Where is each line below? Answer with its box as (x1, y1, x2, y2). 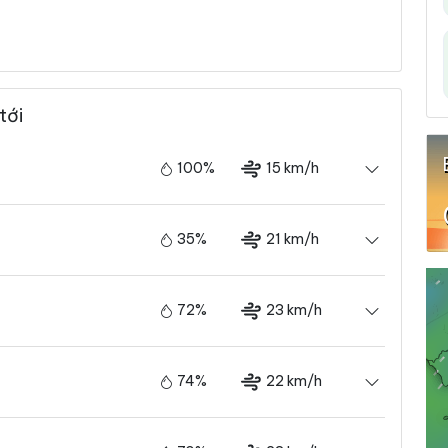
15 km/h (266, 158, 319, 177)
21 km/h (266, 229, 319, 248)
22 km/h (266, 371, 322, 390)
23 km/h (266, 300, 322, 319)
